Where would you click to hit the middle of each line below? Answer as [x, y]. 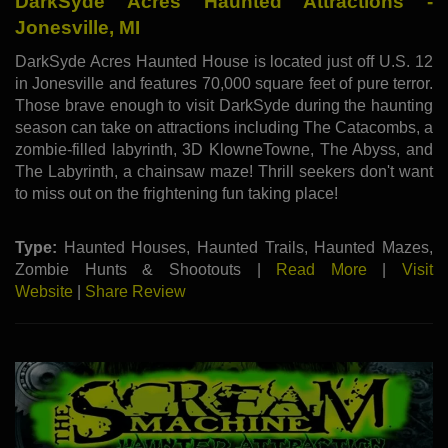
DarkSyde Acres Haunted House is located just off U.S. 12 [224, 61]
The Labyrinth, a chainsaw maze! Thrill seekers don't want [224, 171]
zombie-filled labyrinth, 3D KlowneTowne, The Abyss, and [224, 149]
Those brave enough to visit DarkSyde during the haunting [224, 105]
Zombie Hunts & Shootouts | [146, 269]
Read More [321, 269]
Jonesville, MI [77, 27]
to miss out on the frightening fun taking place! [176, 193]
